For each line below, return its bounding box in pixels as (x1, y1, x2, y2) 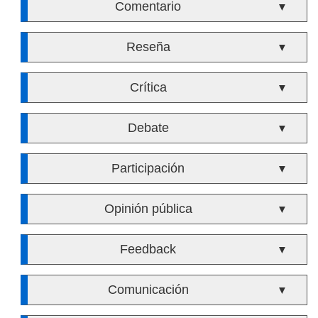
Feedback (120, 242, 177, 256)
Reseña (126, 40, 170, 54)
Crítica (129, 80, 167, 94)
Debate (127, 121, 169, 135)
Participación (111, 161, 185, 175)
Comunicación (107, 283, 189, 297)
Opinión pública (104, 202, 192, 216)
